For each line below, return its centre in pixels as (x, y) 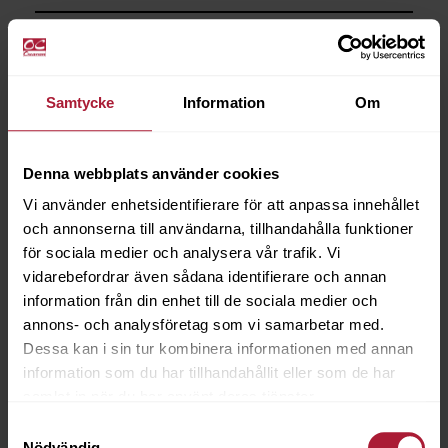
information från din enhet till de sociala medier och (200, 301)
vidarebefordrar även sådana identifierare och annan (205, 277)
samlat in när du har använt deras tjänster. (170, 397)
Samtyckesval (55, 427)
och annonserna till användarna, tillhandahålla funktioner (218, 229)
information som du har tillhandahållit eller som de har (209, 373)
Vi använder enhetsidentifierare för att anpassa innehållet (221, 205)
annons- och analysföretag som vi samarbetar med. (203, 325)
